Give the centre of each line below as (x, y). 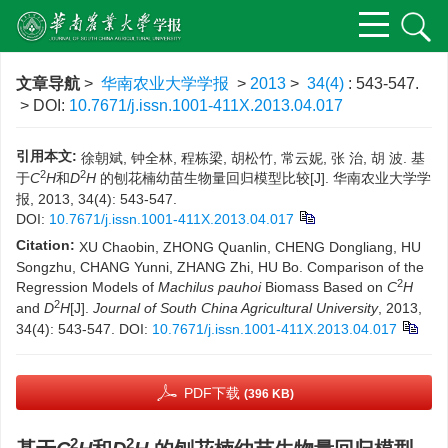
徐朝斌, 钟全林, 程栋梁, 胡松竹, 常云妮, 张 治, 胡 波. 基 (253, 158)
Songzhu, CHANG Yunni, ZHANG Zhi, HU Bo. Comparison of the (220, 267)
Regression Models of (87, 287)
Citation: (45, 245)
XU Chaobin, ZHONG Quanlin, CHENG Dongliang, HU (250, 247)
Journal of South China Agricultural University (235, 308)
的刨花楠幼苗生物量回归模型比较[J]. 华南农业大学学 (263, 178)
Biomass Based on (324, 287)
